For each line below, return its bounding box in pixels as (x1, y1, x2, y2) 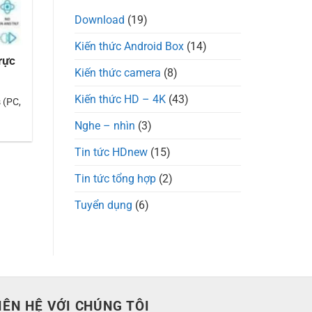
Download (75, 13, 125, 27)
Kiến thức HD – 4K (75, 93, 166, 107)
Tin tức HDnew (75, 146, 148, 159)
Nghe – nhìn (75, 119, 135, 133)
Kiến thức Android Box (75, 40, 184, 54)
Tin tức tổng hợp (75, 172, 156, 186)
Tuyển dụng (75, 198, 132, 212)
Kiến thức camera (75, 66, 161, 80)
